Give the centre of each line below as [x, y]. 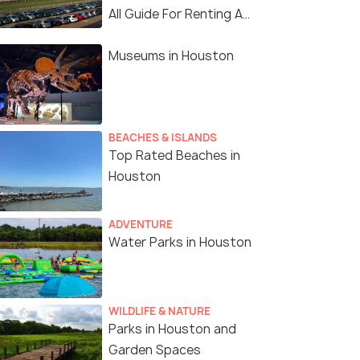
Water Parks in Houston [180, 243]
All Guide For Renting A [176, 14]
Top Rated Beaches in [174, 156]
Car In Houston [153, 35]
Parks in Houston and [172, 329]
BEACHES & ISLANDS [163, 138]
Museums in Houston [171, 56]
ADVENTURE [141, 225]
